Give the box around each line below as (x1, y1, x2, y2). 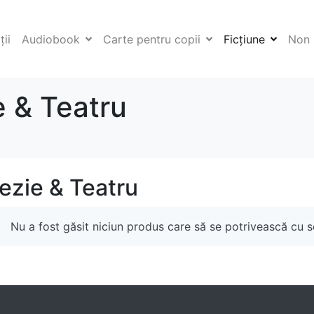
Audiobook (22, 32, 80, 47)
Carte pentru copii (103, 32, 200, 47)
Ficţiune (224, 32, 265, 47)
